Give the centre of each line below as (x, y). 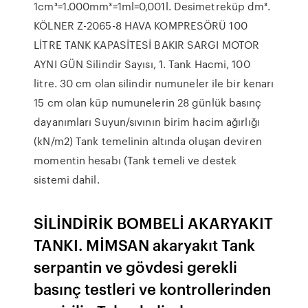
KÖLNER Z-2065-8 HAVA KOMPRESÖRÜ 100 (141, 25)
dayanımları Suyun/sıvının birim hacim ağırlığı (147, 122)
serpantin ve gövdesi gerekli (136, 266)
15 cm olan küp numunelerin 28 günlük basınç (148, 102)
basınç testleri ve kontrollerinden (153, 288)
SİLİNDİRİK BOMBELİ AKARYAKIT (154, 222)
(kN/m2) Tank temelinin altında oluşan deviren (148, 141)
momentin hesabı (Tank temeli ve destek (135, 160)
